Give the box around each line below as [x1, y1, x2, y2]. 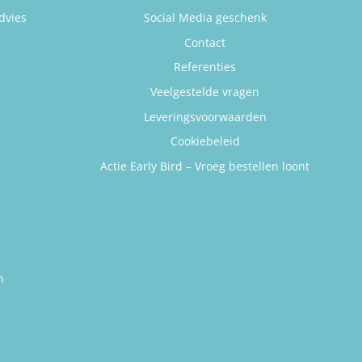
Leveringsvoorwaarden [143, 108, 267, 124]
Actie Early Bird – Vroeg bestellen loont [100, 158, 310, 174]
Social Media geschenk [143, 10, 267, 26]
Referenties [174, 59, 237, 75]
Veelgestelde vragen [150, 84, 260, 100]
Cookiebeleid [170, 133, 240, 149]
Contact [184, 34, 226, 50]
